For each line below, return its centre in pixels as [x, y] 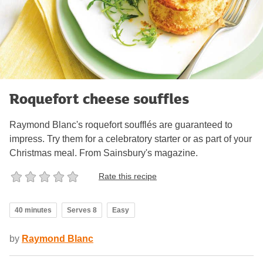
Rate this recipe [128, 176]
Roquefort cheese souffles [99, 98]
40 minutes [33, 210]
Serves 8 [82, 210]
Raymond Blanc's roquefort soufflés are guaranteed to [121, 124]
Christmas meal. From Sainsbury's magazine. [104, 153]
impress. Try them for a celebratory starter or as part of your [131, 139]
